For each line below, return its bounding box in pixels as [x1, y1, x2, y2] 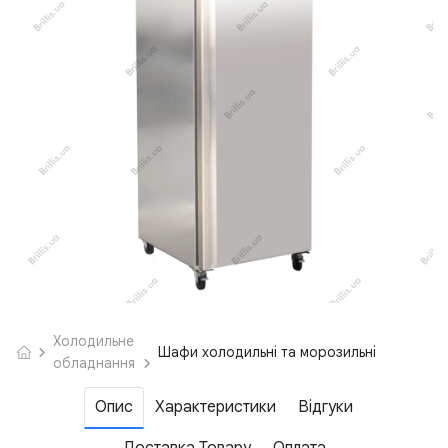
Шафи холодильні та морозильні [157, 343, 376, 362]
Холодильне [53, 332, 135, 351]
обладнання [53, 354, 136, 373]
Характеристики [155, 397, 276, 418]
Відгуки [298, 397, 353, 418]
